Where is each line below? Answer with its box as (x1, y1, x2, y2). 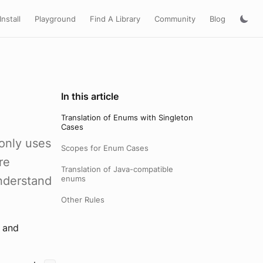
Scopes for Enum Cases (61, 143, 149, 153)
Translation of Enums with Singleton (61, 113, 193, 122)
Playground (35, 14, 76, 23)
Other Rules (61, 195, 104, 204)
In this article (61, 90, 119, 102)
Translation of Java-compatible (61, 164, 173, 174)
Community (154, 14, 195, 23)
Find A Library (90, 14, 140, 23)
